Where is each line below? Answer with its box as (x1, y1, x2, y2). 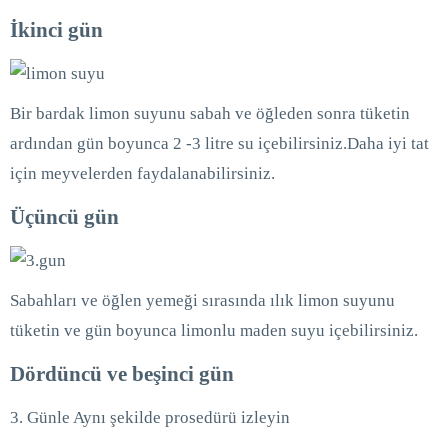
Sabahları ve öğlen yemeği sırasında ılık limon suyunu (10, 291, 395, 311)
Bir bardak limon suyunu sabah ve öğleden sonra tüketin (10, 104, 410, 124)
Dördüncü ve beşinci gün (10, 362, 234, 387)
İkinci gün (10, 18, 103, 43)
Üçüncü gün (10, 205, 119, 230)
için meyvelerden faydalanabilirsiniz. (10, 164, 275, 184)
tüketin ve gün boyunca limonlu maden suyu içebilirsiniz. (10, 321, 418, 341)
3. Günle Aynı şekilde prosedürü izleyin (10, 408, 290, 428)
